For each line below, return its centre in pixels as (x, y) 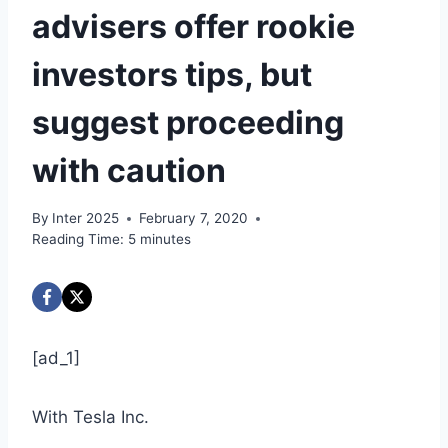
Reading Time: (78, 239)
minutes (165, 239)
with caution (129, 170)
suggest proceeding (188, 122)
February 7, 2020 (194, 218)
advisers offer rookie (193, 26)
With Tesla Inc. (90, 417)
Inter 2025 (86, 218)
